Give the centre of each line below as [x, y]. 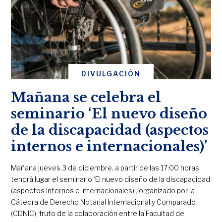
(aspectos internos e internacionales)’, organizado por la [103, 191]
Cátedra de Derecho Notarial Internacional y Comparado [104, 202]
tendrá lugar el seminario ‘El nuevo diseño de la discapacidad [111, 179]
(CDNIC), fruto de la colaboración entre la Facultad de [98, 213]
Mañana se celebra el [86, 97]
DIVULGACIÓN [111, 74]
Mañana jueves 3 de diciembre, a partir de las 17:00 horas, [106, 168]
